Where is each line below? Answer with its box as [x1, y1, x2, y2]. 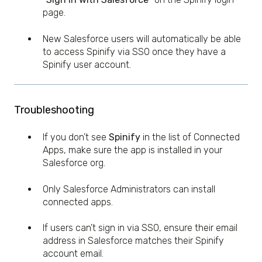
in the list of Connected [140, 132, 240, 143]
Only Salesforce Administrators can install [43, 183, 215, 195]
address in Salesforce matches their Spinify [43, 235, 224, 247]
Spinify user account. [43, 58, 131, 70]
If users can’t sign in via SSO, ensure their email [43, 222, 237, 234]
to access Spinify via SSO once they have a [43, 46, 226, 57]
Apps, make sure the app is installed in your [43, 144, 222, 156]
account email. [43, 248, 104, 260]
